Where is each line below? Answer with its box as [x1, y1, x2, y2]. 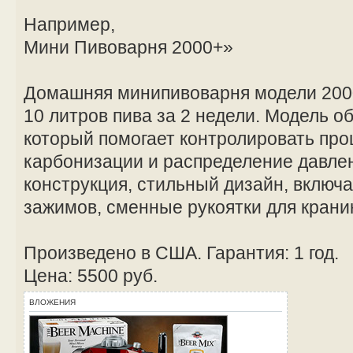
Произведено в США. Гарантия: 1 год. [24, 242, 339, 263]
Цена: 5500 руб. [24, 265, 158, 286]
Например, [24, 13, 115, 35]
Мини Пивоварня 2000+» [24, 36, 233, 58]
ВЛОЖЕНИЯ [29, 297, 76, 307]
